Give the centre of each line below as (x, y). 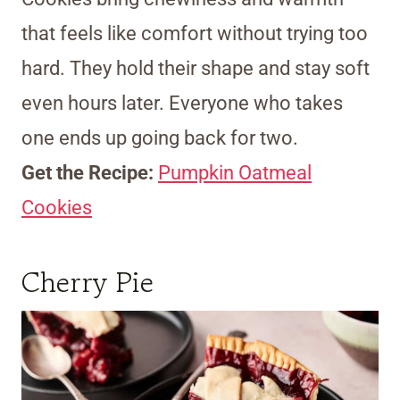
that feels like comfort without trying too (195, 34)
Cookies (57, 208)
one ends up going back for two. (160, 138)
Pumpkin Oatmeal (235, 173)
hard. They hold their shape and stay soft (196, 69)
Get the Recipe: (90, 173)
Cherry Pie (87, 283)
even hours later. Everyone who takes (182, 104)
